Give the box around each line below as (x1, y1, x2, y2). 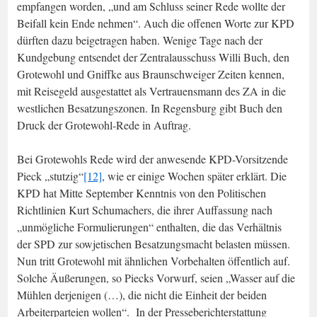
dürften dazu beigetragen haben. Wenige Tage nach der (17, 32, 263, 47)
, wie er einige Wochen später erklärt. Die (102, 168, 287, 183)
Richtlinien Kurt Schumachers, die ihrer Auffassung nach (17, 202, 272, 217)
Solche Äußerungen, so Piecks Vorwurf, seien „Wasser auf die (17, 270, 295, 285)
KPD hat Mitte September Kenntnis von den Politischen (17, 185, 266, 200)
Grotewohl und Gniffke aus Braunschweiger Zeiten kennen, (17, 66, 284, 81)
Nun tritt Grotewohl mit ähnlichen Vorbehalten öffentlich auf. (17, 253, 290, 268)
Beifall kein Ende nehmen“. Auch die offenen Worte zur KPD (17, 15, 294, 30)
